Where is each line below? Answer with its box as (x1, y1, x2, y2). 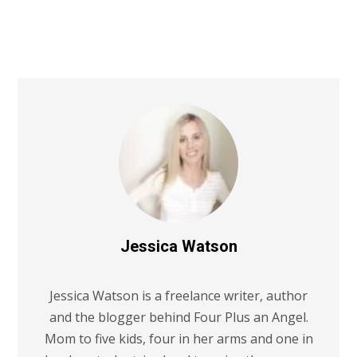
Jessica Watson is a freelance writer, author (49, 286, 308, 304)
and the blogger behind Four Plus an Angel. (49, 308, 308, 326)
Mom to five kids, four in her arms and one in (44, 329, 313, 347)
